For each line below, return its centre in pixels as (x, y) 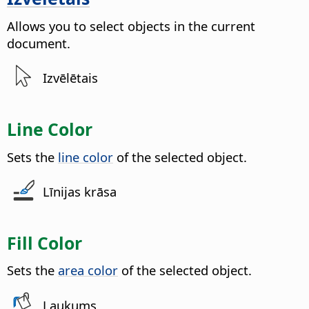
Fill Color (44, 242)
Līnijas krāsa (80, 192)
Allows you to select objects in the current (131, 26)
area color (88, 270)
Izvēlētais (71, 78)
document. (39, 43)
